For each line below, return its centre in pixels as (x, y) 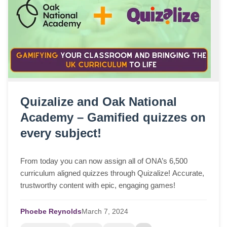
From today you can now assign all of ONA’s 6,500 (104, 161)
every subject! (61, 133)
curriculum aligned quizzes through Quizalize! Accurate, (112, 173)
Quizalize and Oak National (99, 102)
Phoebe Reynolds (51, 211)
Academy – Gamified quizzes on (113, 118)
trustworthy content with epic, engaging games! (98, 185)
